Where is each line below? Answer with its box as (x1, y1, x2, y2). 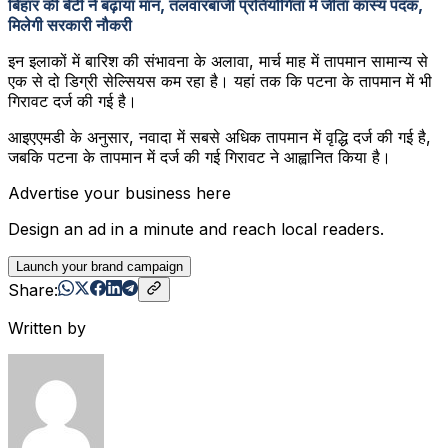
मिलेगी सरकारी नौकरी (8, 14, 132, 35)
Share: (8, 279, 58, 300)
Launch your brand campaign (16, 258, 183, 274)
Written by (8, 317, 86, 338)
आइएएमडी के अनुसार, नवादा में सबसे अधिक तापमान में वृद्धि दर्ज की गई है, (8, 126, 431, 147)
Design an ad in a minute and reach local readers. (8, 218, 384, 239)
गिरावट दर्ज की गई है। (8, 90, 137, 111)
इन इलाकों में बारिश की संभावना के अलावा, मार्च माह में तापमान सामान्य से (8, 50, 428, 71)
